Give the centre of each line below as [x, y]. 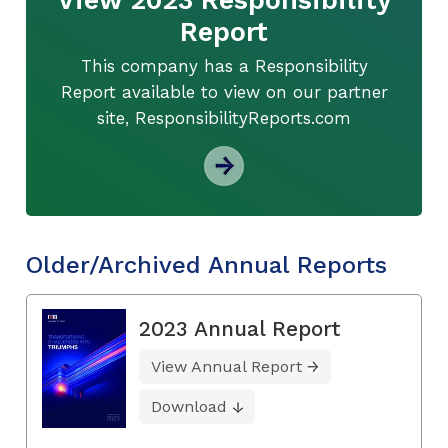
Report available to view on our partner [224, 91]
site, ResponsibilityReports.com [224, 117]
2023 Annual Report [240, 328]
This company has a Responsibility [224, 65]
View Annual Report [226, 366]
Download [189, 406]
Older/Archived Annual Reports [206, 264]
